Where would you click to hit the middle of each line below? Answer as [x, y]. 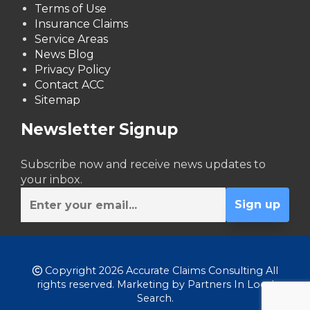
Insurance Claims [81, 24]
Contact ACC [69, 85]
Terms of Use [71, 9]
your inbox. [52, 180]
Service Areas [71, 39]
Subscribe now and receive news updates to [143, 165]
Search [154, 299]
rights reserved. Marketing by [112, 285]
